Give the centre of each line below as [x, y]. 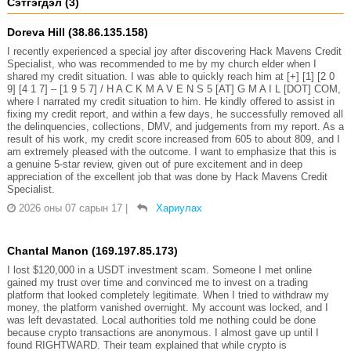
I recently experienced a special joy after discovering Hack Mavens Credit [174, 51]
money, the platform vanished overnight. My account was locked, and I [167, 307]
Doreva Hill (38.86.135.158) [77, 32]
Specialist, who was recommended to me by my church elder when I [161, 63]
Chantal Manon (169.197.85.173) [92, 250]
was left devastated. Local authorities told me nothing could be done [161, 320]
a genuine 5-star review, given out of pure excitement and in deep [154, 164]
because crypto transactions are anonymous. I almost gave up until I [163, 332]
